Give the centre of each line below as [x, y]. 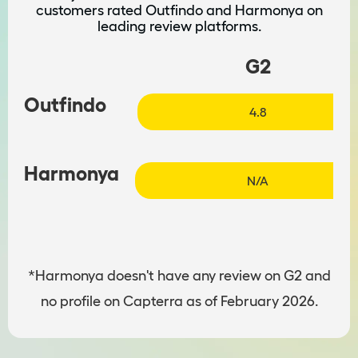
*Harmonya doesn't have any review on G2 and [179, 276]
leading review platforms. [179, 27]
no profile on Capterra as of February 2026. [179, 302]
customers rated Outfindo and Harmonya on [179, 11]
